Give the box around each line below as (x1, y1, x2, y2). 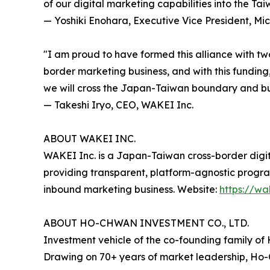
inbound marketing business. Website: (43, 183, 219, 196)
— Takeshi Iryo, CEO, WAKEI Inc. (43, 99, 193, 111)
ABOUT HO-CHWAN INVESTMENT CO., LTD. (43, 217, 249, 230)
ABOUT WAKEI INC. (43, 133, 136, 145)
